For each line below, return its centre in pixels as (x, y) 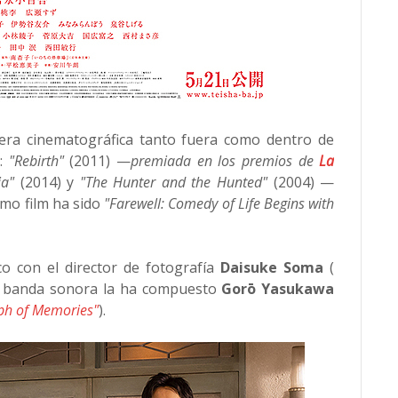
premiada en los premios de (225, 161)
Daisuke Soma (272, 267)
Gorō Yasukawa (275, 289)
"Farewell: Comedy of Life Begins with (219, 203)
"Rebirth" (36, 161)
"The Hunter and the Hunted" (174, 182)
